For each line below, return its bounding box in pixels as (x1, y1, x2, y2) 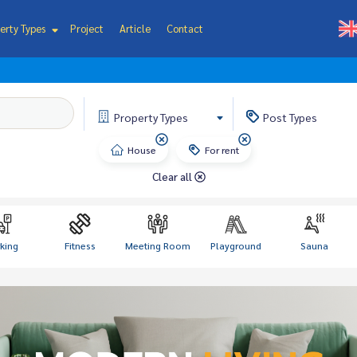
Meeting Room (125, 239, 190, 252)
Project (69, 22, 104, 35)
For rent (204, 143, 239, 156)
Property (113, 110, 160, 124)
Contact (166, 22, 203, 35)
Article (119, 22, 151, 35)
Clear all (151, 169, 194, 183)
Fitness (64, 239, 96, 252)
